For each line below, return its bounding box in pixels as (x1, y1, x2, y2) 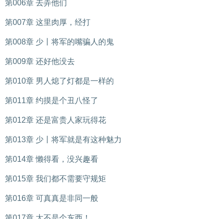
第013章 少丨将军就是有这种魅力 (5, 135, 122, 144)
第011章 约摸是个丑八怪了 (5, 96, 98, 105)
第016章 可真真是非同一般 (5, 194, 98, 202)
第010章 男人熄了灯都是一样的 (5, 77, 114, 85)
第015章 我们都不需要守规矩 (5, 175, 106, 183)
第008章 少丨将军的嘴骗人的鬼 (5, 38, 114, 46)
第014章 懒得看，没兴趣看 (5, 155, 98, 163)
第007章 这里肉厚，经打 (5, 18, 90, 26)
